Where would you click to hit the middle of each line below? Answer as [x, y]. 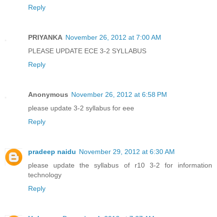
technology [45, 175]
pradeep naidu [52, 151]
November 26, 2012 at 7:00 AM [113, 37]
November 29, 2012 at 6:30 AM [127, 151]
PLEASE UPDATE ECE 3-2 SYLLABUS [87, 51]
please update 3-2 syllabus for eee [81, 108]
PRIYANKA [45, 37]
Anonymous [48, 94]
